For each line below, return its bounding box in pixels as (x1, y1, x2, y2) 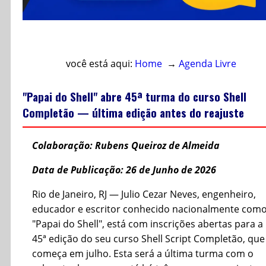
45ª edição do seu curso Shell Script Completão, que (32, 232, 265, 246)
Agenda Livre (178, 56, 236, 70)
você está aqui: (65, 56, 135, 70)
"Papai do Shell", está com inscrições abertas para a (32, 217, 263, 231)
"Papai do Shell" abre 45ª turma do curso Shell (23, 88, 246, 104)
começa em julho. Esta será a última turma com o (32, 247, 254, 261)
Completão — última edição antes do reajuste (23, 104, 244, 121)
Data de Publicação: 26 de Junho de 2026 (32, 163, 216, 177)
